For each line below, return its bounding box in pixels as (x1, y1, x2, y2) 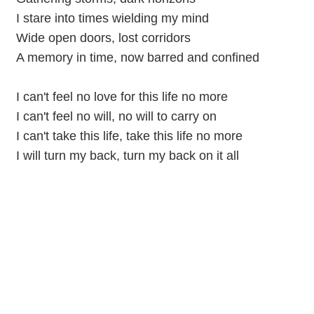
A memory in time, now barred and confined (15, 50, 259, 64)
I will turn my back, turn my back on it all (15, 148, 239, 163)
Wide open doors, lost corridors (15, 30, 191, 45)
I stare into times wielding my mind (15, 11, 209, 25)
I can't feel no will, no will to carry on (15, 109, 217, 123)
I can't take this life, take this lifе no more (15, 128, 243, 143)
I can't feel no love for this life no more (15, 89, 228, 104)
